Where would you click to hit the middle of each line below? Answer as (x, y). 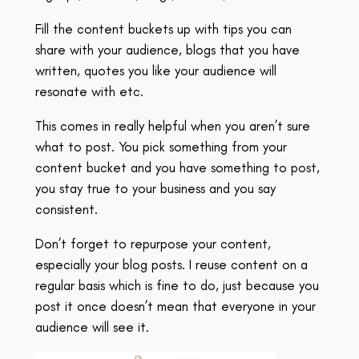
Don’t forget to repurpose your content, (153, 243)
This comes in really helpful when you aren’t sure (172, 125)
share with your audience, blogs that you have (167, 50)
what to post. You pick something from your (161, 146)
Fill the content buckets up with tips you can (163, 29)
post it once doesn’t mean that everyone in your (175, 306)
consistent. (66, 209)
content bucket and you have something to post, (177, 167)
